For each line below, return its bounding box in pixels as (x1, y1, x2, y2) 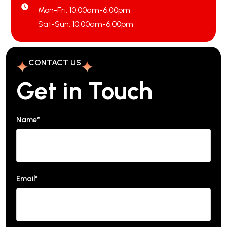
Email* (16, 174, 38, 183)
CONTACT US (28, 58, 81, 67)
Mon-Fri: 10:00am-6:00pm (37, 5, 130, 15)
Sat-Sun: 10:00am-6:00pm (37, 19, 133, 29)
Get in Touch (16, 76, 153, 105)
